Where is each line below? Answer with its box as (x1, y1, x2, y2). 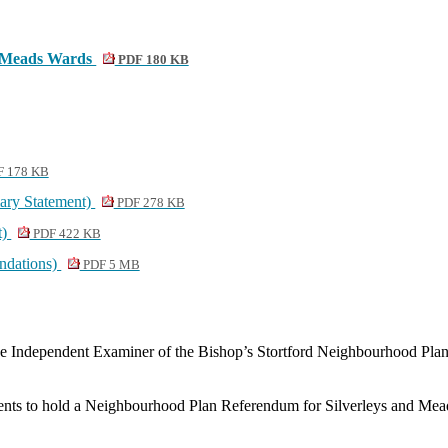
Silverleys (325, 397, 388, 414)
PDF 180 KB (114, 53, 189, 67)
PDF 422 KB (29, 227, 101, 241)
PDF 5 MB (79, 258, 140, 272)
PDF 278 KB (113, 196, 185, 210)
